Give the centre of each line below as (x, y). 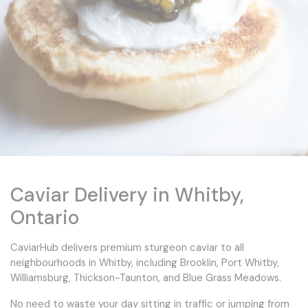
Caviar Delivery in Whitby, (127, 195)
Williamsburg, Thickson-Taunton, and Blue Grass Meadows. (146, 278)
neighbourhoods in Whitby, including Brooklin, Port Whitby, (145, 263)
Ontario (45, 218)
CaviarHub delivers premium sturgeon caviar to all (127, 248)
